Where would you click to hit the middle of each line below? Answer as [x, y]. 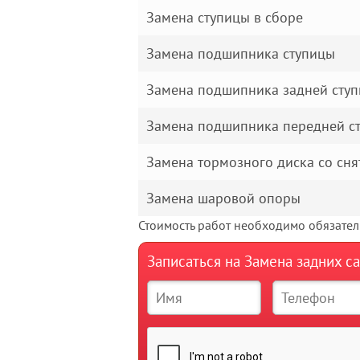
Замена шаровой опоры [223, 198]
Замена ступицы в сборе [225, 17]
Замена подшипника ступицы [241, 53]
